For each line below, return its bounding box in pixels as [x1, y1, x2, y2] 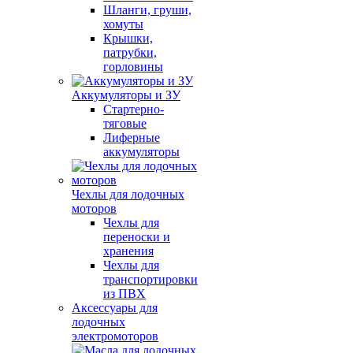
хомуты [103, 17, 143, 31]
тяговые [103, 117, 147, 130]
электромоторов [72, 329, 158, 343]
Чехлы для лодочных [72, 188, 184, 201]
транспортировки [103, 273, 198, 286]
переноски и [103, 230, 170, 243]
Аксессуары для [72, 301, 158, 314]
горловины [103, 60, 163, 73]
